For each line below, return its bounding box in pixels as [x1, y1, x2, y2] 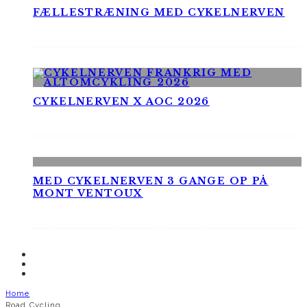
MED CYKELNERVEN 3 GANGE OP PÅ [33, 175, 269, 188]
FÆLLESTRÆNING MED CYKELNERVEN [33, 5, 285, 19]
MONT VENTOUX [33, 187, 143, 200]
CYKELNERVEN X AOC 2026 [33, 95, 210, 108]
